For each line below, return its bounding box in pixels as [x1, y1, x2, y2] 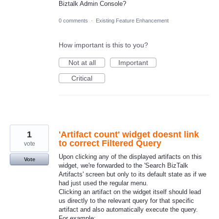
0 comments [59, 18, 88, 24]
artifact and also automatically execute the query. [59, 206, 198, 214]
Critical [71, 74, 92, 83]
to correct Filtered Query [59, 138, 161, 149]
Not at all [68, 59, 96, 67]
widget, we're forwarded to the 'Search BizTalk [59, 162, 188, 170]
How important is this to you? [59, 41, 148, 49]
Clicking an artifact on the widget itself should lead [59, 188, 201, 196]
